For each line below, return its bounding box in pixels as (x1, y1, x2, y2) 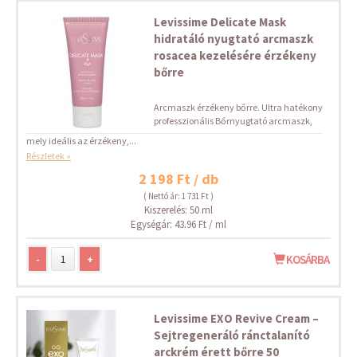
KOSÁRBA (284, 252, 329, 267)
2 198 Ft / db (139, 170, 218, 188)
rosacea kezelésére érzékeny (154, 48, 316, 63)
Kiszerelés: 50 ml (144, 203, 213, 217)
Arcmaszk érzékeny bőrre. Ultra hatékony (154, 101, 323, 113)
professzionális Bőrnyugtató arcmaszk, (154, 115, 312, 127)
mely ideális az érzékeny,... (26, 135, 136, 147)
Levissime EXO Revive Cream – (154, 311, 319, 326)
